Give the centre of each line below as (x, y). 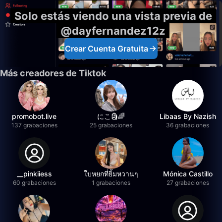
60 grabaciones (34, 183)
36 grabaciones (188, 125)
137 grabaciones (34, 125)
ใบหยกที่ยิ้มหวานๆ (111, 174)
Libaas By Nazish (188, 116)
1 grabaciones (111, 183)
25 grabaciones (111, 125)
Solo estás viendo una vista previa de (113, 16)
